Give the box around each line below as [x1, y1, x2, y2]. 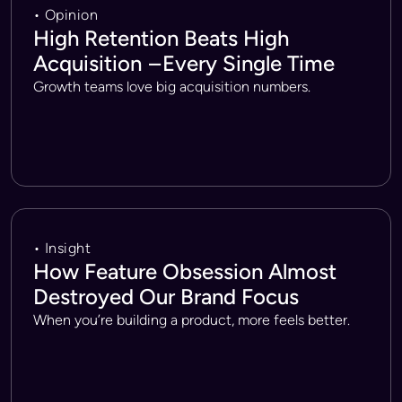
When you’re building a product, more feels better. [33, 311, 350, 328]
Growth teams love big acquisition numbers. [33, 78, 310, 95]
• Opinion [33, 6, 99, 23]
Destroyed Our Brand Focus [33, 284, 299, 310]
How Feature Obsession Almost [33, 258, 336, 284]
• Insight [33, 240, 92, 257]
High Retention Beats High [33, 25, 289, 51]
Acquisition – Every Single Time [33, 50, 335, 76]
